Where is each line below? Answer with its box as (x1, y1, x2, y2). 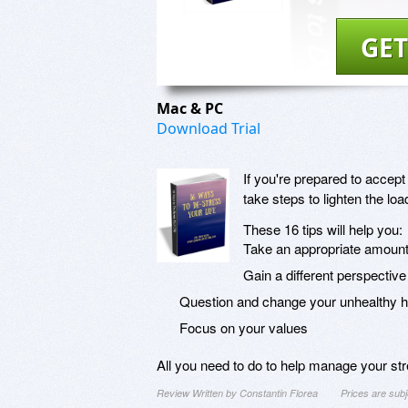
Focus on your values (179, 317, 308, 337)
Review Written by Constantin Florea (157, 385, 318, 400)
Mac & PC (157, 97, 227, 118)
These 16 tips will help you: (243, 219, 403, 239)
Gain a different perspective (243, 264, 406, 284)
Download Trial (157, 117, 260, 138)
